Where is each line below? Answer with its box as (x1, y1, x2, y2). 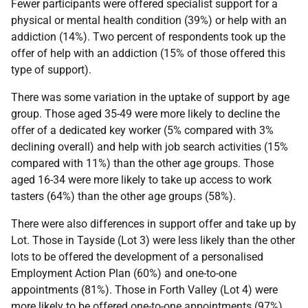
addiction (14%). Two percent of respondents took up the (11, 30, 285, 43)
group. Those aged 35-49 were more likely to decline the (11, 107, 280, 120)
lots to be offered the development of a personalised (11, 250, 263, 263)
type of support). (11, 63, 91, 76)
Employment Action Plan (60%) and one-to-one (11, 267, 236, 280)
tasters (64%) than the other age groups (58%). (11, 190, 236, 203)
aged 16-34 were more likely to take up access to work (11, 173, 272, 186)
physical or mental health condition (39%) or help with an (11, 14, 287, 27)
